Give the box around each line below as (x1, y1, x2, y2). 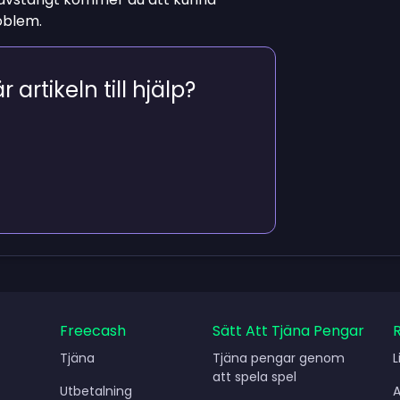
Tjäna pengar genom (212, 349, 346, 367)
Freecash (59, 321, 126, 341)
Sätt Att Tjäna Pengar (212, 321, 365, 341)
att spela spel (212, 368, 297, 386)
